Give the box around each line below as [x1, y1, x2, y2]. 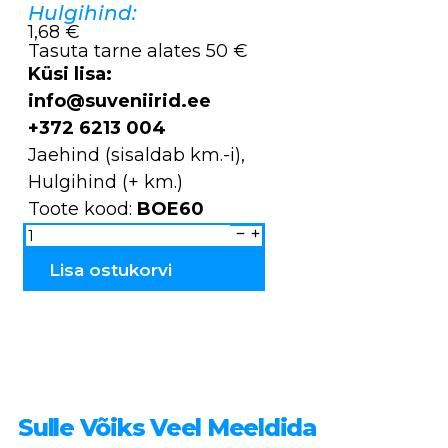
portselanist [24, 242, 83, 256]
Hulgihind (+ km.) [28, 170, 183, 193]
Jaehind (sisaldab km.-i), [28, 143, 245, 166]
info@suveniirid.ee [28, 89, 211, 112]
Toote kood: [28, 197, 137, 220]
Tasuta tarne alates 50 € [28, 39, 248, 62]
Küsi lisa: [28, 62, 112, 85]
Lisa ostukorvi [48, 259, 172, 280]
